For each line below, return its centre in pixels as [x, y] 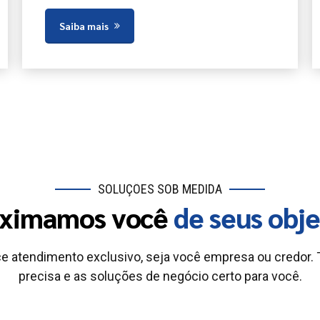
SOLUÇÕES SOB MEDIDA [160, 189]
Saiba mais [84, 25]
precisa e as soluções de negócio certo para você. [160, 276]
